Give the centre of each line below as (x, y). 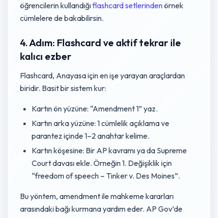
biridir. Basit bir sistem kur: (63, 88)
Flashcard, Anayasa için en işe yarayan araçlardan (102, 75)
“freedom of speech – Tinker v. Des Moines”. (106, 176)
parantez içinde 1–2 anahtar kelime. (91, 136)
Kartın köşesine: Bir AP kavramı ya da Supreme (109, 150)
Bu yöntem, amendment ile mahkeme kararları (97, 196)
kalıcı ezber (46, 56)
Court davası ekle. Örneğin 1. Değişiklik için (102, 163)
